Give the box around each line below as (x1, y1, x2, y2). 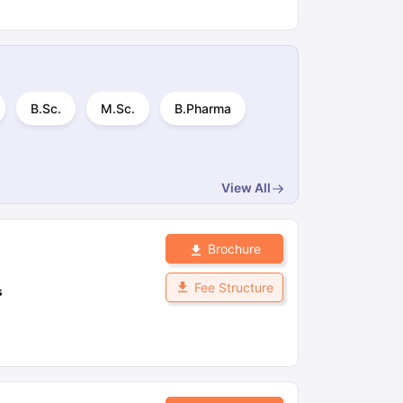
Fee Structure (194, 280, 273, 295)
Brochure (207, 241, 261, 256)
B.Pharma (175, 101, 231, 116)
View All (221, 180, 271, 195)
